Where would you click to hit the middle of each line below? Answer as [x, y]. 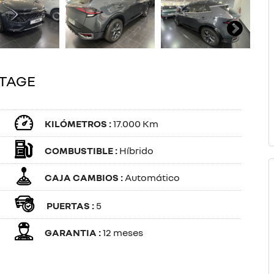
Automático [152, 177]
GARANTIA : [74, 232]
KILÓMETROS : [79, 124]
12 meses [123, 232]
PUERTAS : [71, 206]
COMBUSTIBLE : [82, 150]
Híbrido [136, 150]
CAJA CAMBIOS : [85, 177]
